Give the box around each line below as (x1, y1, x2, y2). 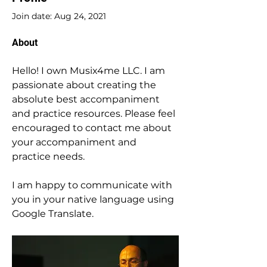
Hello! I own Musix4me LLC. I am (12, 64, 167, 76)
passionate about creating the (12, 79, 159, 91)
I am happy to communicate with (12, 179, 175, 191)
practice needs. (12, 150, 85, 162)
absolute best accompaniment (12, 93, 162, 105)
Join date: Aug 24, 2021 (12, 10, 106, 21)
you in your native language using (12, 193, 176, 205)
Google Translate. (12, 207, 94, 219)
